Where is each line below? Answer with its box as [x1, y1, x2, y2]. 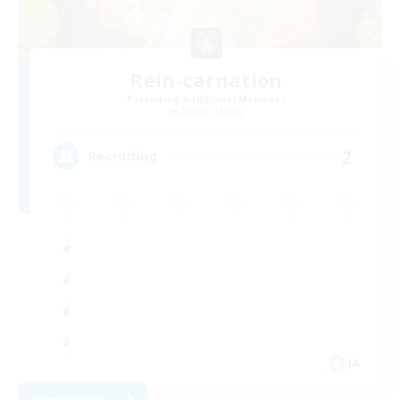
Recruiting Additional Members [126, 92, 287, 105]
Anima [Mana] [179, 104, 244, 118]
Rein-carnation [129, 65, 283, 93]
